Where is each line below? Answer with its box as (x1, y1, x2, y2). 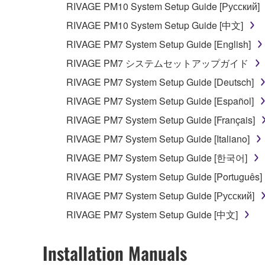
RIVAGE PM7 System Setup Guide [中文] (66, 208, 238, 222)
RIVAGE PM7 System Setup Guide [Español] (66, 94, 254, 108)
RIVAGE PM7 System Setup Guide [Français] (66, 113, 255, 127)
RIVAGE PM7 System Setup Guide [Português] (66, 170, 262, 184)
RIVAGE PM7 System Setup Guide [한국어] (66, 151, 247, 165)
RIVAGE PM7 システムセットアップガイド (66, 56, 248, 70)
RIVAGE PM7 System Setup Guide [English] (66, 37, 251, 51)
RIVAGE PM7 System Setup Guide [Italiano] (66, 132, 250, 146)
